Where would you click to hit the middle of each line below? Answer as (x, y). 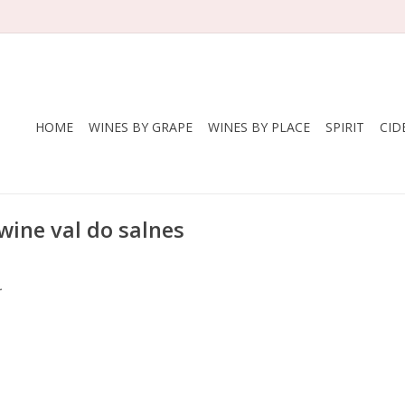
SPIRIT (345, 127)
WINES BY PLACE (259, 127)
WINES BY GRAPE (141, 127)
